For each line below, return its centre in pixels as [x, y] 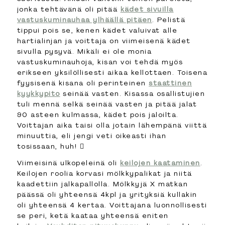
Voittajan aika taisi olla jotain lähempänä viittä [112, 125]
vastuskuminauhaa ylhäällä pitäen [84, 19]
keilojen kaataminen [160, 162]
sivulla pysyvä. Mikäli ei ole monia [84, 51]
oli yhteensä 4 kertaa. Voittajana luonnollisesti [112, 205]
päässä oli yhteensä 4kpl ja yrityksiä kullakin [107, 194]
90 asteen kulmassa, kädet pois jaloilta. [98, 114]
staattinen [171, 83]
